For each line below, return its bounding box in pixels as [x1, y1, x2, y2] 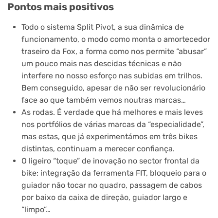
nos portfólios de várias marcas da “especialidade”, [21, 119, 204, 129]
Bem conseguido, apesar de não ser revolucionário [21, 83, 205, 92]
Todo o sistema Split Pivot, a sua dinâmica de [21, 22, 184, 32]
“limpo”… [21, 204, 51, 214]
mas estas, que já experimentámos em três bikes [21, 131, 198, 141]
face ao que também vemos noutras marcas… [21, 95, 186, 105]
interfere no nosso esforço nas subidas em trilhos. [21, 71, 202, 80]
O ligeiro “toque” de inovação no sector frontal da [21, 156, 200, 165]
